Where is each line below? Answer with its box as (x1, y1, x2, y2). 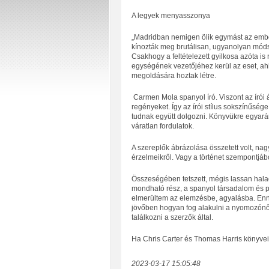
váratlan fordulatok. (131, 122, 196, 130)
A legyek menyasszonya (131, 11, 212, 20)
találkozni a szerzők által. (131, 213, 217, 222)
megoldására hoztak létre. (131, 71, 216, 80)
